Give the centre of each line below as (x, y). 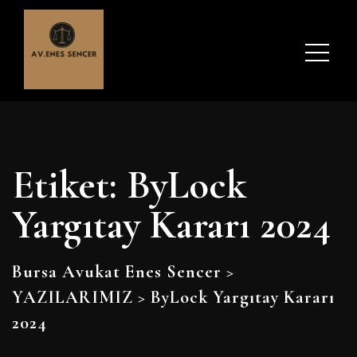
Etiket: (69, 185)
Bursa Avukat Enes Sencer (117, 272)
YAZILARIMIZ (73, 297)
